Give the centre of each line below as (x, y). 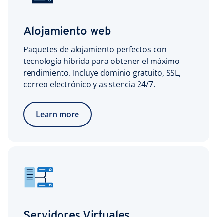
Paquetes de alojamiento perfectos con (95, 49)
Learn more (57, 114)
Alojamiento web (67, 32)
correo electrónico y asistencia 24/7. (89, 84)
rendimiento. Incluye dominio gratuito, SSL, (102, 73)
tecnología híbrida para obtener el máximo (101, 61)
